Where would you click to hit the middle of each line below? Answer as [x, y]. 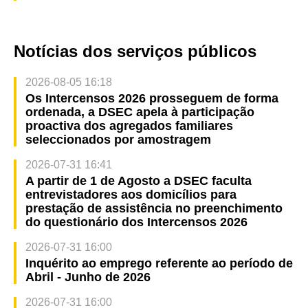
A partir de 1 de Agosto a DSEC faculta [138, 181]
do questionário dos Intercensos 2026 [136, 222]
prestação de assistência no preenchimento [154, 209]
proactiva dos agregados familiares [129, 126]
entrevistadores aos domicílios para [131, 195]
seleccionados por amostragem [118, 140]
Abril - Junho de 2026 [88, 277]
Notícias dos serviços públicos [135, 52]
